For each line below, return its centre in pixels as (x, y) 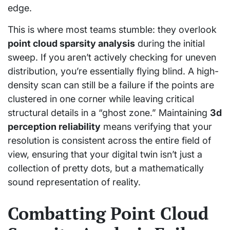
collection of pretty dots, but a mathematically (106, 168)
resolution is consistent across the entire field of (109, 140)
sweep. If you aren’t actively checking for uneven (112, 57)
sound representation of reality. (74, 182)
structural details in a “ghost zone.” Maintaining (109, 112)
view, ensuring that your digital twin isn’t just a (105, 154)
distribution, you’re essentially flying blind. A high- (113, 71)
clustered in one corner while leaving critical (101, 99)
